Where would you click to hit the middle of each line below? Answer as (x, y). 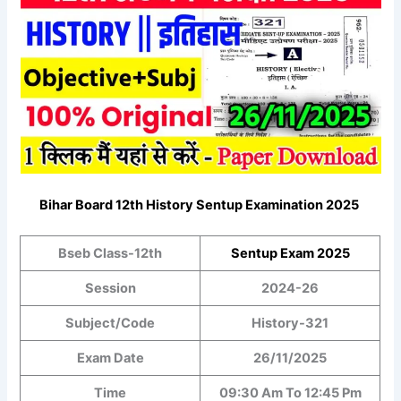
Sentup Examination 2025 (277, 205)
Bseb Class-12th (111, 254)
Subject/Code (111, 324)
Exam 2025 (315, 254)
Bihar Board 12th (93, 205)
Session (110, 289)
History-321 (290, 324)
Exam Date (110, 358)
